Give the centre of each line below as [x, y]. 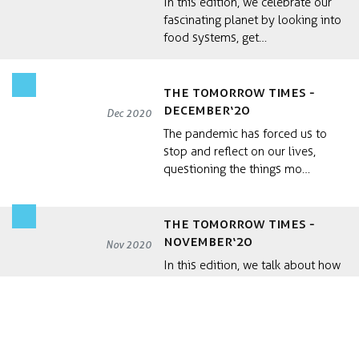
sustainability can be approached [252, 282]
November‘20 [208, 241]
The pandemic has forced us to [246, 133]
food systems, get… [216, 37]
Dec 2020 [129, 113]
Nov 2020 [129, 244]
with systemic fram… [218, 300]
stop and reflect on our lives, [240, 151]
